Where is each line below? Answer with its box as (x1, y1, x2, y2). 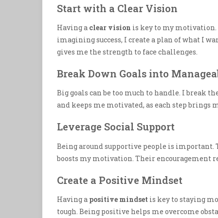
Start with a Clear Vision (57, 2, 178, 15)
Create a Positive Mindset (57, 173, 182, 186)
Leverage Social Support (57, 120, 175, 133)
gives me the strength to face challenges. (57, 47, 198, 57)
